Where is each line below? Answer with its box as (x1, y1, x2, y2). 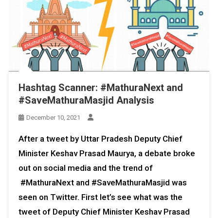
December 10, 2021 (26, 114, 80, 122)
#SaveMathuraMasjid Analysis (18, 94, 154, 107)
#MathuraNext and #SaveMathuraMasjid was (18, 178, 187, 188)
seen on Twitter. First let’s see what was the (18, 192, 182, 202)
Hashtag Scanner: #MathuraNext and (18, 82, 183, 94)
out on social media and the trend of (18, 163, 153, 173)
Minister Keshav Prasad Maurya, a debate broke (18, 148, 195, 159)
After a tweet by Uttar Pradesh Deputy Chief (18, 134, 182, 144)
